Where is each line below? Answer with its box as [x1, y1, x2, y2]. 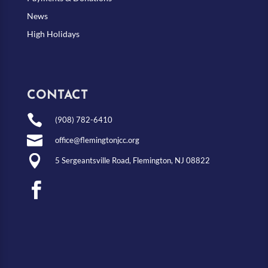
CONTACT [26, 89, 88, 102]
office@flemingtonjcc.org [54, 135, 139, 145]
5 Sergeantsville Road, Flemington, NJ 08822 [54, 155, 210, 165]
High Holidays [26, 28, 80, 39]
